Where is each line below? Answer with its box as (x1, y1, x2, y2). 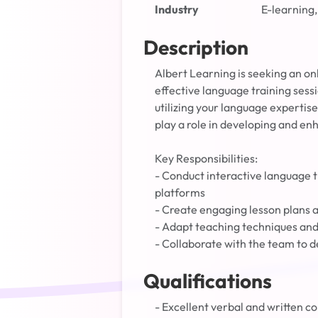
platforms (155, 185, 205, 199)
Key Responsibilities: (155, 151, 258, 165)
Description (143, 35, 248, 60)
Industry (155, 2, 199, 16)
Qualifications (143, 268, 272, 293)
